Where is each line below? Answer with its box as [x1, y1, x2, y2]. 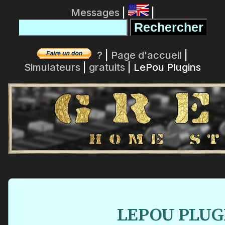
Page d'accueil [111, 49, 182, 61]
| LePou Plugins [125, 61, 201, 73]
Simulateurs [24, 61, 80, 73]
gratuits [89, 61, 125, 73]
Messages [70, 7, 120, 19]
